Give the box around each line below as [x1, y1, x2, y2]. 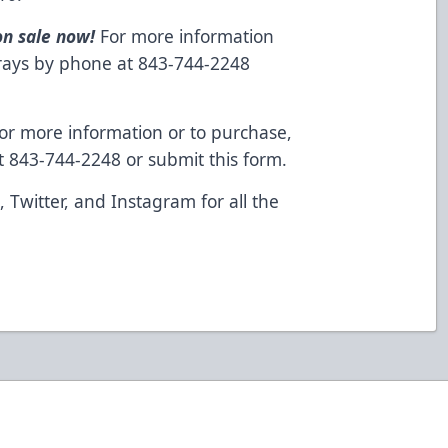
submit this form [148, 146, 283, 171]
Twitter [10, 188, 65, 213]
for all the [196, 188, 280, 213]
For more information [95, 23, 275, 48]
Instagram [111, 188, 197, 213]
